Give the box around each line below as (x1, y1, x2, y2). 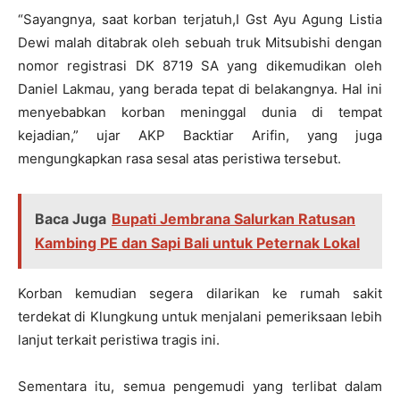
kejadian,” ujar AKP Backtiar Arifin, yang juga (18, 127, 382, 145)
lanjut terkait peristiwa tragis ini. (18, 331, 220, 349)
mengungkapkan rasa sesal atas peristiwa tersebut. (18, 150, 341, 168)
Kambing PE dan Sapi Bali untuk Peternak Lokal (35, 234, 360, 253)
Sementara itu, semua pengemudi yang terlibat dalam (18, 378, 382, 396)
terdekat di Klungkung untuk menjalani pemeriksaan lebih (18, 308, 382, 326)
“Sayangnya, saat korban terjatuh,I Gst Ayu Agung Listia (18, 11, 382, 29)
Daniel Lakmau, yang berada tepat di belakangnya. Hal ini (18, 80, 382, 98)
